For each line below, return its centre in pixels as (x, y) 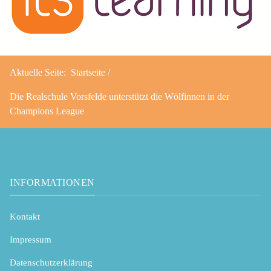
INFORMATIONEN (52, 182)
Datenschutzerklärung (51, 263)
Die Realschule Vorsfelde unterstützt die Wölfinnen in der (119, 96)
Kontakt (25, 217)
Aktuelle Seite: (40, 72)
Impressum (31, 240)
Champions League (47, 111)
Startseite (88, 72)
